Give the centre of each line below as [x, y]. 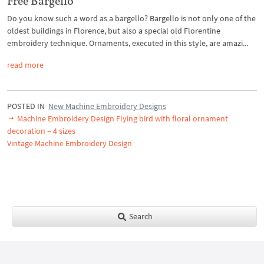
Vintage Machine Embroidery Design [70, 143]
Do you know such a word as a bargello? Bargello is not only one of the [131, 19]
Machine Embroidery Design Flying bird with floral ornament [122, 119]
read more [25, 65]
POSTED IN [28, 106]
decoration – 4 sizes [41, 131]
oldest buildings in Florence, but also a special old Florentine [114, 31]
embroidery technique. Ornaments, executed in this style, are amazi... [128, 43]
